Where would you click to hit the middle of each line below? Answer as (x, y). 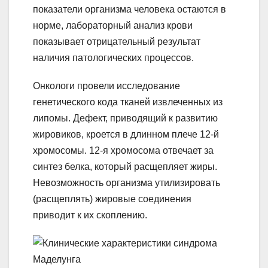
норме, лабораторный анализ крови (113, 25)
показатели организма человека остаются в (130, 9)
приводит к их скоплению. (90, 215)
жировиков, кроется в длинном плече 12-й (126, 134)
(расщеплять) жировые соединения (112, 199)
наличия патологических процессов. (113, 57)
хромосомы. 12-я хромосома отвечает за (123, 150)
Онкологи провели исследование (106, 86)
